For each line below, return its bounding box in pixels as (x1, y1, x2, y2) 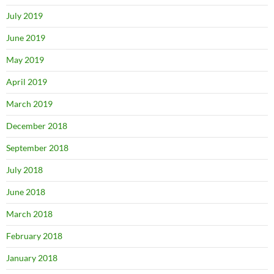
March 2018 (6, 208, 53, 219)
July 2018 (6, 164, 43, 175)
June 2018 (6, 186, 45, 197)
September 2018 (6, 142, 68, 153)
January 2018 (6, 252, 57, 263)
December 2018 (6, 120, 67, 131)
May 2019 (6, 54, 44, 65)
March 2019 (6, 98, 53, 109)
